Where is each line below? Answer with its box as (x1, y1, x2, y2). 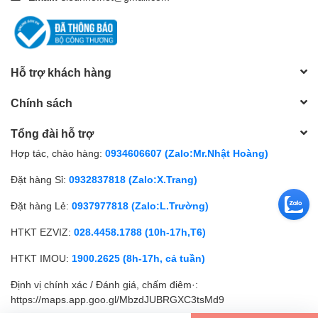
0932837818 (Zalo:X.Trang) (69, 172, 197, 185)
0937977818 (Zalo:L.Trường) (72, 199, 209, 212)
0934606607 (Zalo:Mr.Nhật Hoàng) (105, 146, 268, 159)
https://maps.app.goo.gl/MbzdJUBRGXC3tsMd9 (11, 292, 224, 305)
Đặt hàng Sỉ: (11, 172, 66, 185)
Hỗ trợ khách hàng (11, 65, 111, 79)
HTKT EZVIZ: (11, 225, 71, 238)
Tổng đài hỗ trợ (11, 126, 94, 140)
